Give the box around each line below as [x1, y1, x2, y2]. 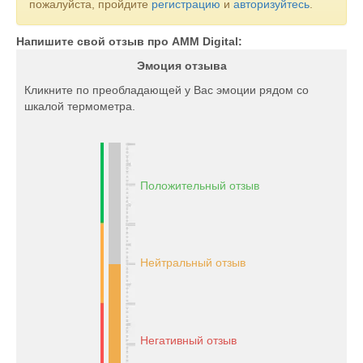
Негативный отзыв [139, 334, 237, 347]
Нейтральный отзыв [139, 256, 246, 269]
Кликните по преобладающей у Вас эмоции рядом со [24, 83, 309, 96]
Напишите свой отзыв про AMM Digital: [16, 35, 242, 48]
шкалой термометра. [24, 100, 135, 113]
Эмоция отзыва [136, 59, 227, 72]
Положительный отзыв [139, 179, 259, 192]
